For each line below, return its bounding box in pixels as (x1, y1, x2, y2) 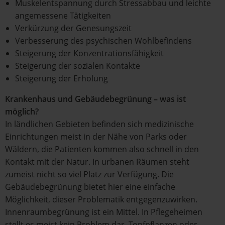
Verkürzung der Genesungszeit (15, 23, 132, 34)
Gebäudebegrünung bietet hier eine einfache (5, 181, 175, 192)
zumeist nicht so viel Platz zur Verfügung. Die (5, 169, 174, 180)
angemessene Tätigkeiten (15, 10, 111, 21)
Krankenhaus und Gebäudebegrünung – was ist (5, 93, 186, 104)
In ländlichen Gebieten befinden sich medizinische (5, 119, 194, 130)
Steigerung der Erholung (15, 73, 108, 84)
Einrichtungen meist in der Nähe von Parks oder (5, 131, 187, 142)
